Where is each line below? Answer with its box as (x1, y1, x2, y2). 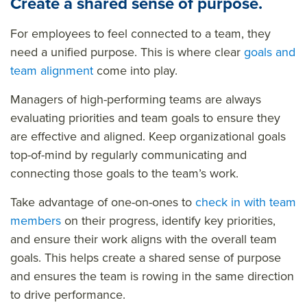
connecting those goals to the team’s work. (10, 164, 242, 182)
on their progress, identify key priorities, (61, 211, 275, 230)
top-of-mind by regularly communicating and (10, 145, 247, 164)
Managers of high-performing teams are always (10, 90, 261, 108)
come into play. (93, 61, 181, 79)
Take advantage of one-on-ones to (10, 193, 195, 211)
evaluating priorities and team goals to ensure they (10, 108, 280, 127)
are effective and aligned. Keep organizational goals (10, 127, 286, 145)
